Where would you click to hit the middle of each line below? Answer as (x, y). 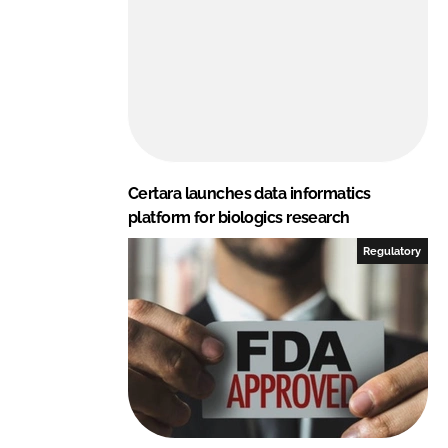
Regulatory (392, 250)
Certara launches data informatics (249, 193)
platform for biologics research (239, 217)
